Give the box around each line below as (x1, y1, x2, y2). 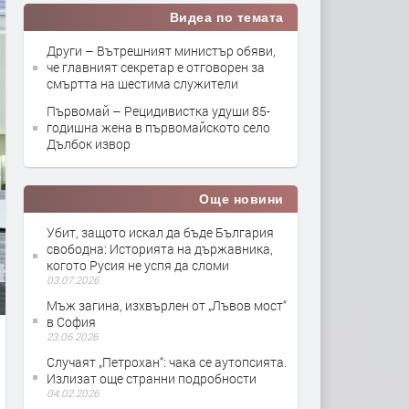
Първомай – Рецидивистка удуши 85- (47, 102, 270, 120)
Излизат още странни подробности (47, 370, 257, 387)
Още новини (199, 192, 284, 206)
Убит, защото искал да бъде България (47, 224, 274, 241)
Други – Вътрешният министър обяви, (47, 42, 276, 59)
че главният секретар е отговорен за (47, 58, 265, 76)
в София (47, 313, 96, 330)
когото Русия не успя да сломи (47, 257, 229, 274)
